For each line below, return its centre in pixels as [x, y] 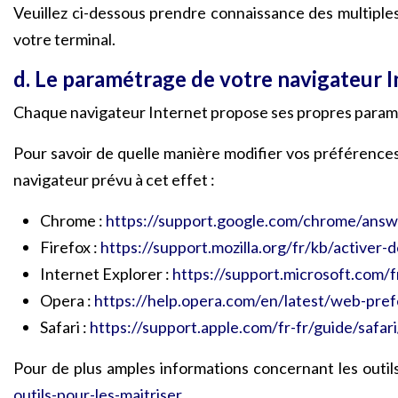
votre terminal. [64, 39]
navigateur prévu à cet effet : [114, 179]
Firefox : [70, 247]
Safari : [65, 327]
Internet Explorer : [106, 274]
